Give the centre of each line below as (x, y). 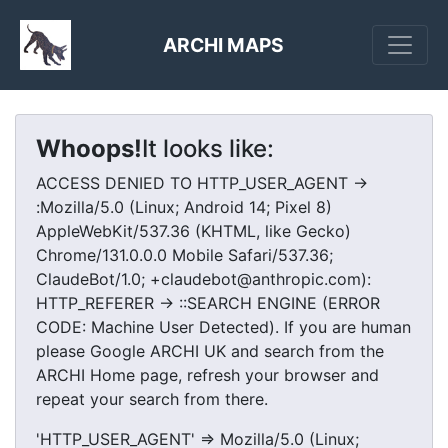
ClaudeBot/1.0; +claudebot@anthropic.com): (203, 279)
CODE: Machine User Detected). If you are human (223, 327)
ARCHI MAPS (223, 45)
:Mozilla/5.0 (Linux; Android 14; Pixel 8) (184, 207)
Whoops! (89, 148)
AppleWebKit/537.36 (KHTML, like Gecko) (193, 231)
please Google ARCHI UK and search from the (210, 351)
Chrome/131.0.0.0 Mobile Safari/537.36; (184, 255)
